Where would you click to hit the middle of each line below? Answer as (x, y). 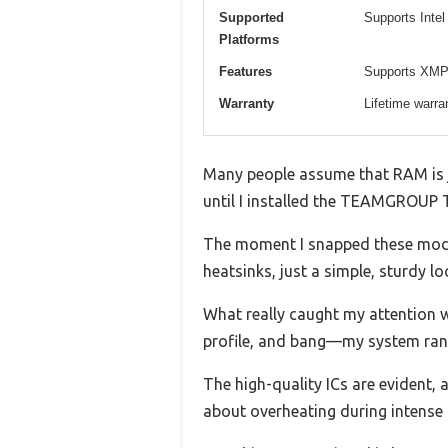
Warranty (246, 103)
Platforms (249, 39)
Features (245, 71)
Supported (251, 17)
